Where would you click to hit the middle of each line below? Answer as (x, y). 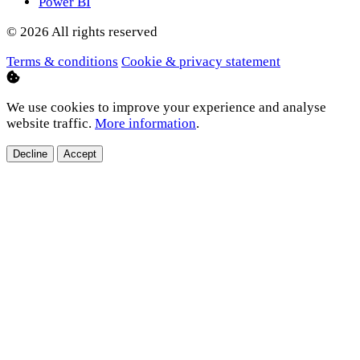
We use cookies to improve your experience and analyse (166, 107)
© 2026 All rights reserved (82, 31)
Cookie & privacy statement (201, 61)
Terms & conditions (62, 61)
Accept (80, 153)
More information (145, 123)
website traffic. (51, 123)
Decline (30, 153)
